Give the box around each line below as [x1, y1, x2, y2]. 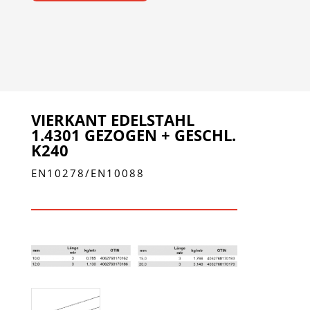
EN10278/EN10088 [30, 166, 145, 181]
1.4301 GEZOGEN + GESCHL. [30, 125, 236, 146]
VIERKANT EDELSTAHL [30, 109, 194, 131]
